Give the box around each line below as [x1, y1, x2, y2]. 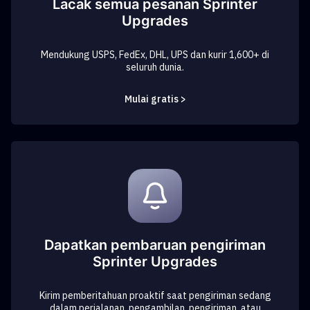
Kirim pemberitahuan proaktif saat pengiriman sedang [39, 289, 271, 302]
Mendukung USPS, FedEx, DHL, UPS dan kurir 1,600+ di [41, 48, 269, 61]
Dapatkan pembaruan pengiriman [44, 237, 266, 253]
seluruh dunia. [126, 61, 184, 73]
